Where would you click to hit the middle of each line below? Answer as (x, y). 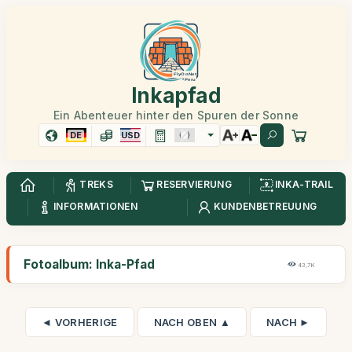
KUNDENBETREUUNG (265, 207)
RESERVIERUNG (194, 185)
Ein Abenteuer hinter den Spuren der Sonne (176, 115)
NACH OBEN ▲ (192, 322)
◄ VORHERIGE (80, 322)
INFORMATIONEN (95, 207)
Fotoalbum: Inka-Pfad (89, 264)
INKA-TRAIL (304, 185)
